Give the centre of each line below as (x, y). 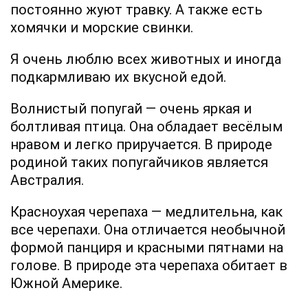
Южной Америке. (66, 283)
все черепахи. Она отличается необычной (148, 229)
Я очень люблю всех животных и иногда (146, 59)
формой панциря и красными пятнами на (147, 247)
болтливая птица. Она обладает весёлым (146, 126)
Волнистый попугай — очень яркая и (131, 108)
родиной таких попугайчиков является (139, 162)
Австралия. (47, 180)
